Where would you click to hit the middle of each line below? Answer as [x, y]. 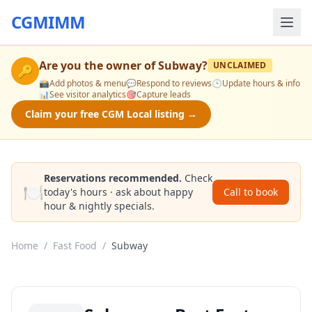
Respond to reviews [174, 83]
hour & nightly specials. [99, 206]
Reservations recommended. [113, 178]
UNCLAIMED [240, 65]
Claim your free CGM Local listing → [111, 114]
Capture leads [164, 94]
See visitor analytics [88, 94]
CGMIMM [48, 22]
